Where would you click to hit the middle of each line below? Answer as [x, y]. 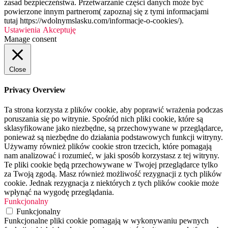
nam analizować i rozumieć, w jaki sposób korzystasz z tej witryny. [112, 156]
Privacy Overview [35, 90]
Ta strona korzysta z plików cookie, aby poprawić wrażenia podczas [113, 110]
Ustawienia [22, 30]
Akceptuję [59, 30]
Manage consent [30, 39]
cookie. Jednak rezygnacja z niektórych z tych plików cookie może [111, 183]
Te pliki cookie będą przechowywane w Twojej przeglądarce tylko [111, 165]
